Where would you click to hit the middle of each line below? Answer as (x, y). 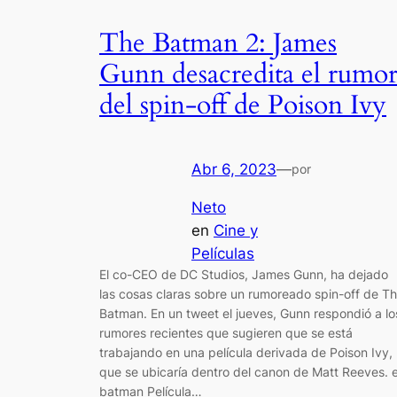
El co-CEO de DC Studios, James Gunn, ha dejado (244, 274)
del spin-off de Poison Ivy (243, 105)
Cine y (236, 230)
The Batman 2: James (218, 43)
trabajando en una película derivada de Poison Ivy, (246, 352)
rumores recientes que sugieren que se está (226, 332)
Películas (223, 253)
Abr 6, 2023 (234, 170)
